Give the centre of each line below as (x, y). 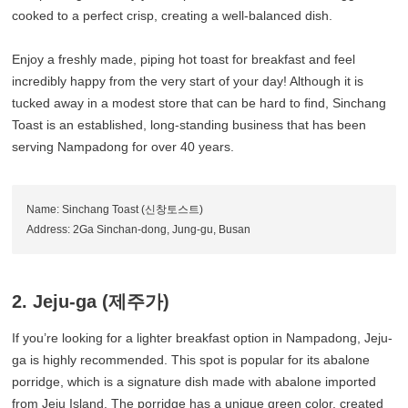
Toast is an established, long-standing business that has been (189, 125)
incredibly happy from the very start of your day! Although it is (188, 82)
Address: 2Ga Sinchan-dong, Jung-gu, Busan (139, 230)
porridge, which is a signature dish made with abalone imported (194, 382)
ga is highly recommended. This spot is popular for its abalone (191, 360)
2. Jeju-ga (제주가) (91, 302)
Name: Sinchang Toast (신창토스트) (115, 210)
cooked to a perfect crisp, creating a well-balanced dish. (173, 16)
